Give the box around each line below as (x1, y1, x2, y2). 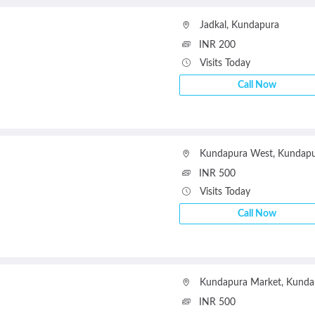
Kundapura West (199, 149, 273, 159)
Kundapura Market (199, 278, 281, 288)
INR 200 (198, 40, 236, 50)
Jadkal (199, 20, 226, 30)
